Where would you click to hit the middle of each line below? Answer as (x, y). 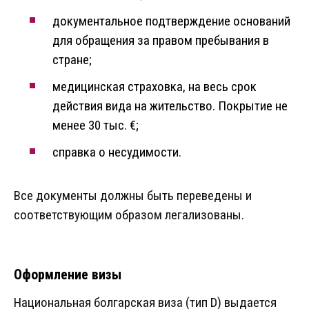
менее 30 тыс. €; (96, 126)
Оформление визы (68, 275)
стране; (72, 60)
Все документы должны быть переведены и (133, 196)
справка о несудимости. (117, 152)
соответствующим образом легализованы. (129, 215)
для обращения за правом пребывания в (161, 41)
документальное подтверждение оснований (171, 21)
